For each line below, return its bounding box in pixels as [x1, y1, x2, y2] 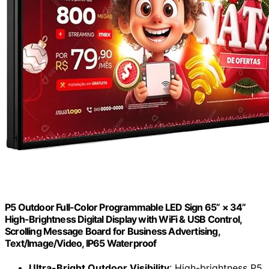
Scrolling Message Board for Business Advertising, [5, 225, 220, 238]
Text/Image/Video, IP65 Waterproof [5, 237, 157, 250]
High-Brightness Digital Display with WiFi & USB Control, [5, 213, 242, 226]
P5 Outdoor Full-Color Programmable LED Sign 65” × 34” [5, 201, 246, 214]
